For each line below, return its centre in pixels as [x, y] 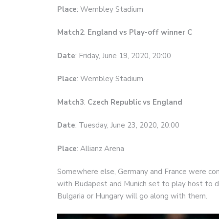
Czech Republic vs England [135, 102]
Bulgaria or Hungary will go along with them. [132, 196]
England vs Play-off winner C [140, 33]
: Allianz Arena [100, 148]
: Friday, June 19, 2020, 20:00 [123, 55]
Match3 [71, 102]
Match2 [71, 33]
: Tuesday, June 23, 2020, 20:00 [127, 125]
